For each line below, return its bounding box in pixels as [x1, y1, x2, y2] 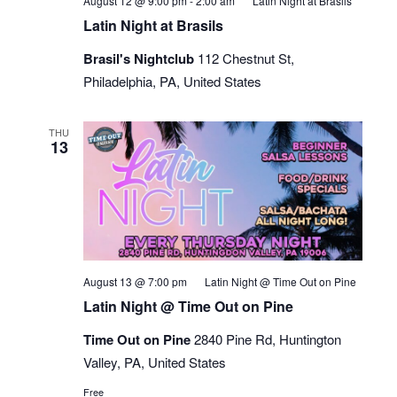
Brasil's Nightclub [82, 48, 198, 68]
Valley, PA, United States [82, 353, 226, 372]
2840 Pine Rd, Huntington [193, 330, 341, 349]
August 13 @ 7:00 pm [82, 274, 187, 290]
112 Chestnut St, [197, 48, 294, 67]
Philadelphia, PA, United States [82, 71, 261, 90]
